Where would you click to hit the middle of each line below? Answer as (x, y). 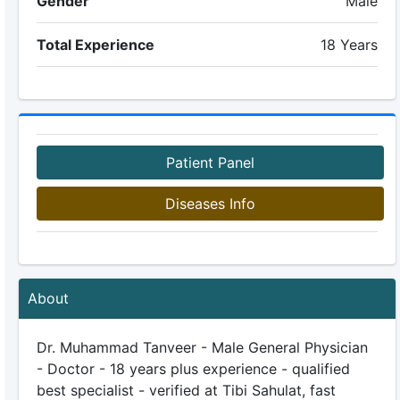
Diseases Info (210, 204)
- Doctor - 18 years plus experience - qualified (193, 369)
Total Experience (95, 45)
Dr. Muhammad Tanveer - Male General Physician (202, 347)
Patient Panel (210, 162)
